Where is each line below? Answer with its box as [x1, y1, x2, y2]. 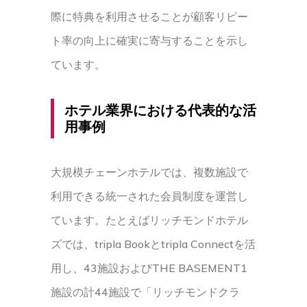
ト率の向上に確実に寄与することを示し [51, 34, 248, 47]
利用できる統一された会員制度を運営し [51, 189, 248, 203]
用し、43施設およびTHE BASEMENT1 [51, 261, 247, 275]
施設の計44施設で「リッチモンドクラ [51, 285, 240, 299]
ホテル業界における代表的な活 [64, 101, 256, 119]
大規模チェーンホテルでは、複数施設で [51, 165, 248, 179]
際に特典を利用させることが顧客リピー [51, 10, 248, 23]
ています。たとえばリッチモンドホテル [51, 213, 248, 227]
